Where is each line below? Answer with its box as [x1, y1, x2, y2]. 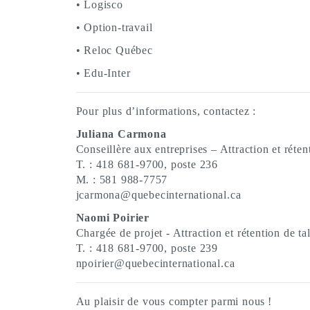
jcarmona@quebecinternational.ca [75, 189, 241, 201]
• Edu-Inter [75, 67, 131, 79]
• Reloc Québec [75, 44, 153, 56]
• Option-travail [75, 21, 153, 33]
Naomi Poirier [75, 212, 149, 224]
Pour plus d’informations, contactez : [75, 105, 257, 117]
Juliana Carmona [75, 128, 167, 140]
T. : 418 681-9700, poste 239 [75, 242, 218, 254]
